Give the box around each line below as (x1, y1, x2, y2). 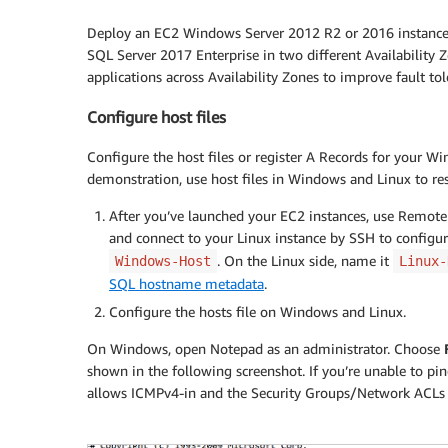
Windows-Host (115, 253, 211, 270)
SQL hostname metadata (109, 275, 264, 293)
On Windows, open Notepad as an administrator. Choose (87, 340, 444, 358)
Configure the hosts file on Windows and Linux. (109, 303, 406, 321)
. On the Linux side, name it (217, 252, 393, 270)
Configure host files (87, 107, 226, 128)
